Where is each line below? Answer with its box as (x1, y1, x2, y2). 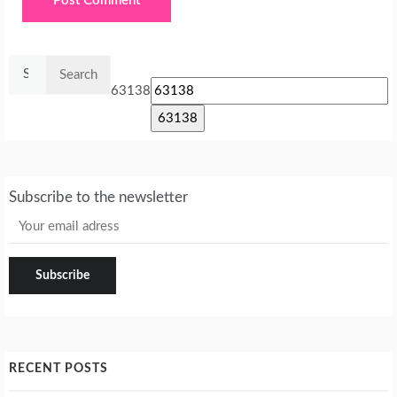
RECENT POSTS (9, 362, 108, 375)
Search (8, 58, 46, 72)
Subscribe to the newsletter (9, 189, 188, 205)
